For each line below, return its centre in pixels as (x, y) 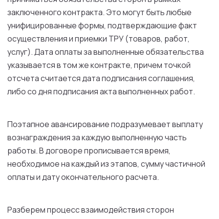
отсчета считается (45, 78)
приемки (91, 39)
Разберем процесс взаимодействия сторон (91, 210)
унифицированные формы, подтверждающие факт (102, 25)
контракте (110, 65)
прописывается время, (127, 151)
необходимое (33, 164)
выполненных (143, 91)
